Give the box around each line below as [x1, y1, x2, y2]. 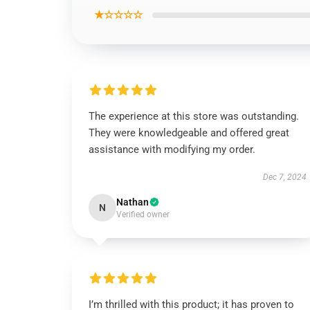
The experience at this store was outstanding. [89, 110, 299, 122]
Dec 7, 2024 [262, 172, 307, 182]
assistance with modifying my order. [89, 143, 255, 156]
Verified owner [116, 210, 170, 219]
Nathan [116, 197, 149, 208]
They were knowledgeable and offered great [89, 127, 289, 139]
